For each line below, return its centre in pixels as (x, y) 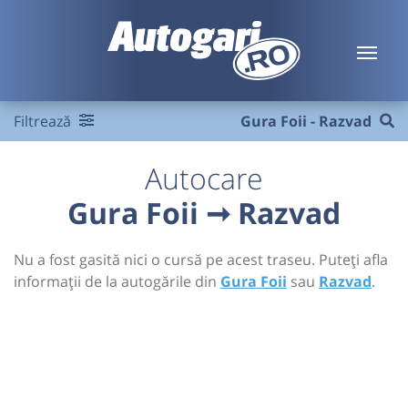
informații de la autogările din (117, 282)
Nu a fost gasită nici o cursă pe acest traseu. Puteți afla (201, 260)
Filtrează (44, 121)
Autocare (204, 178)
